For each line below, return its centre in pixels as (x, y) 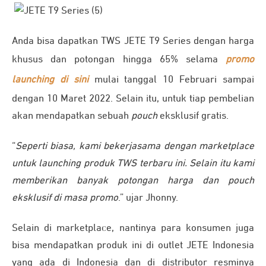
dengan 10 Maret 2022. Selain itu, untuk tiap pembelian (133, 99)
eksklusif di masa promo (65, 198)
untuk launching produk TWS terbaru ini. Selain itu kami (133, 164)
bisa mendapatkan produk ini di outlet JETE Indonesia (133, 246)
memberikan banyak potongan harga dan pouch (133, 181)
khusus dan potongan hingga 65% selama (119, 60)
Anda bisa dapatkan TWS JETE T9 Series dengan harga (133, 42)
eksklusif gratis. (193, 116)
